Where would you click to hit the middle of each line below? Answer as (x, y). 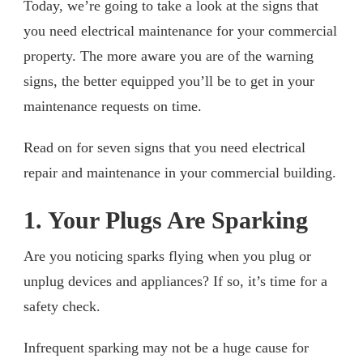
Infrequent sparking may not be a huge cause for (166, 347)
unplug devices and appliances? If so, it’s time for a (175, 281)
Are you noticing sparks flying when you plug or (167, 256)
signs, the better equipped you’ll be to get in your (169, 81)
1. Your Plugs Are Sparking (166, 220)
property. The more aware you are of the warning (169, 56)
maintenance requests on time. (113, 106)
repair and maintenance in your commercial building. (180, 172)
